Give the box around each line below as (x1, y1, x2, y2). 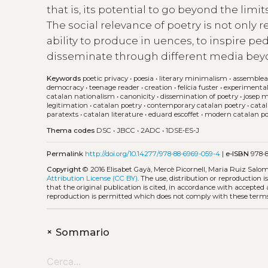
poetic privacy (83, 74, 129, 83)
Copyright (47, 165, 81, 174)
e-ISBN (226, 149, 249, 158)
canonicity (120, 92, 156, 101)
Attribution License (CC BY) (47, 174, 138, 183)
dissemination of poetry (160, 92, 239, 101)
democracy (47, 83, 84, 92)
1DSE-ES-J (166, 126, 200, 135)
